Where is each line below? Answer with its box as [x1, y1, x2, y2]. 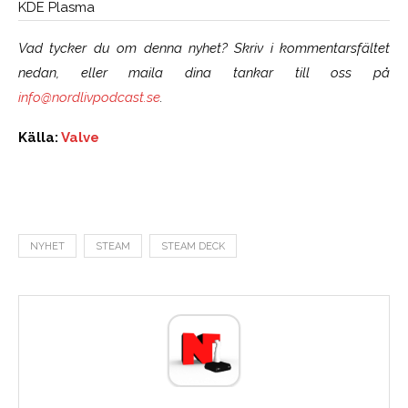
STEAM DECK [161, 240, 225, 253]
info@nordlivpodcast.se [18, 89, 160, 107]
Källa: [18, 129, 61, 147]
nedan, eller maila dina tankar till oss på [18, 65, 390, 82]
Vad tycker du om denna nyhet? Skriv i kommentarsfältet [18, 40, 390, 57]
